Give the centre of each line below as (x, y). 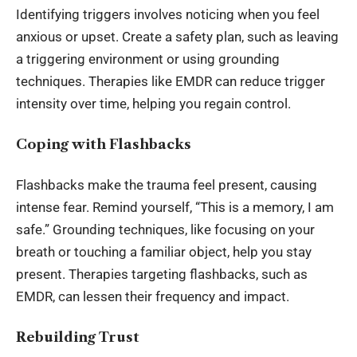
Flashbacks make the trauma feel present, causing (167, 185)
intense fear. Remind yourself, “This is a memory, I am (175, 208)
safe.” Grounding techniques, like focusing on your (165, 230)
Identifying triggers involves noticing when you (157, 15)
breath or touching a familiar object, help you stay (164, 252)
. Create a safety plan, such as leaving (227, 37)
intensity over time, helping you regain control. (153, 104)
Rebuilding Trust (78, 337)
